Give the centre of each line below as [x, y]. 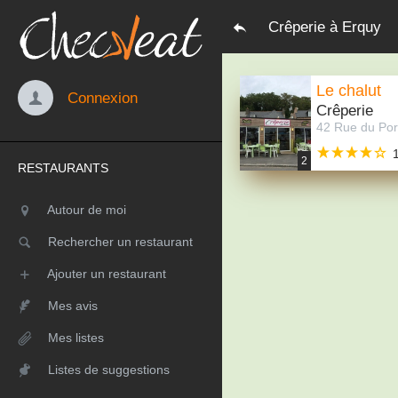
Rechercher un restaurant [120, 242]
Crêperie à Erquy [325, 27]
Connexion [103, 97]
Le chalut [349, 91]
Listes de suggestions [109, 370]
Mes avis [73, 306]
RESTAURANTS [63, 168]
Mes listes [76, 338]
